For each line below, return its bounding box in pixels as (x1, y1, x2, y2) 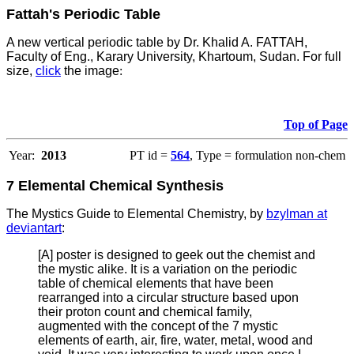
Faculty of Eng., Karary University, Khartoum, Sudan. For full (6, 50, 341, 64)
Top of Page (284, 118, 348, 132)
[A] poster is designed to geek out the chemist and (38, 248, 315, 262)
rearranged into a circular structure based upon (38, 291, 299, 305)
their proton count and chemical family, (38, 305, 252, 319)
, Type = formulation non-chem (190, 149, 345, 163)
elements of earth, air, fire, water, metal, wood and (38, 333, 313, 348)
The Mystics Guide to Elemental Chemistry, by (6, 207, 266, 221)
